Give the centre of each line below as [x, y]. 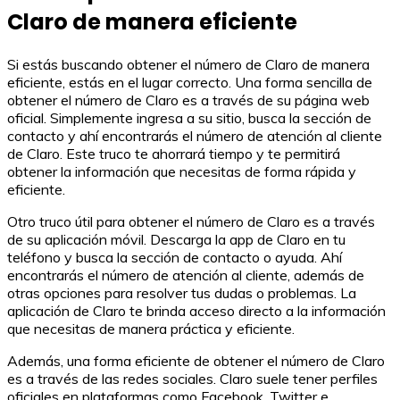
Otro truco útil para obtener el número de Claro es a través [191, 221]
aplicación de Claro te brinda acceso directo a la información [196, 310]
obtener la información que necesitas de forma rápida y [182, 171]
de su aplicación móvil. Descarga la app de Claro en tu [176, 239]
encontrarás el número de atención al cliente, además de [186, 275]
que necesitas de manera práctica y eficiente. [151, 328]
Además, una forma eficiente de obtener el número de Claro [196, 360]
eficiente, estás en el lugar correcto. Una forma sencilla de [190, 82]
